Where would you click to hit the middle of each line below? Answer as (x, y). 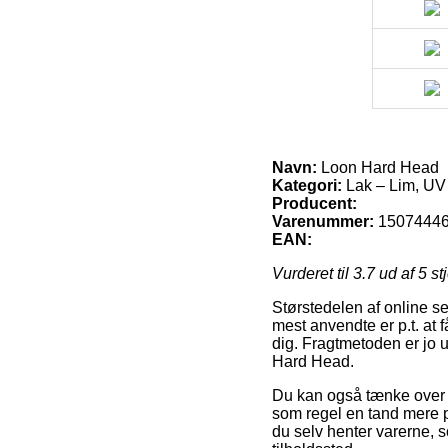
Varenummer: (323, 221)
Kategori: (307, 185)
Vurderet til (312, 273)
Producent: (314, 203)
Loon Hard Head (378, 167)
